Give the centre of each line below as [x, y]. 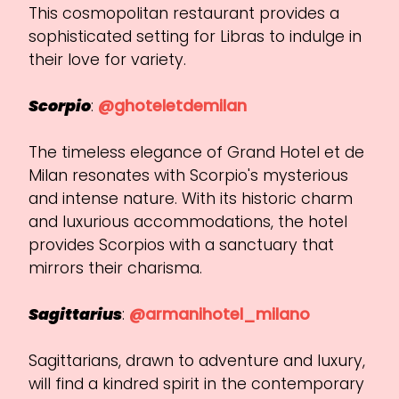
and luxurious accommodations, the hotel [188, 221]
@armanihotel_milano [220, 314]
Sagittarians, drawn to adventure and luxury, [197, 360]
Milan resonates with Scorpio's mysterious [189, 175]
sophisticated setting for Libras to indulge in [195, 36]
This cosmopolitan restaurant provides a [184, 13]
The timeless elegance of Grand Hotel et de [197, 152]
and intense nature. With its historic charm [191, 198]
